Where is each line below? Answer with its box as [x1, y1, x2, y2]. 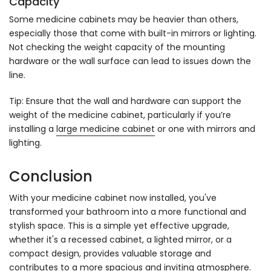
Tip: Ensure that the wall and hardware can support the [9, 94, 241, 107]
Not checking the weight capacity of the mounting [9, 41, 225, 53]
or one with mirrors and [155, 122, 255, 135]
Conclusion [9, 166, 93, 186]
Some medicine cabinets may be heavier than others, [9, 13, 238, 25]
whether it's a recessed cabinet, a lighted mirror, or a [9, 233, 232, 246]
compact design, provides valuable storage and [9, 247, 211, 260]
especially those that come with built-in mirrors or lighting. [9, 27, 256, 39]
